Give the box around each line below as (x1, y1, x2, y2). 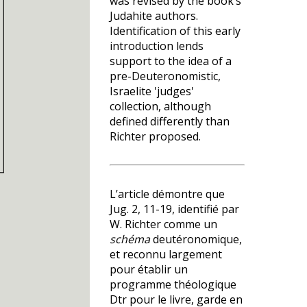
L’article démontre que (110, 186, 225, 201)
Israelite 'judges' (110, 84, 194, 99)
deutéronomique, (150, 232, 242, 247)
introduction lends (110, 38, 204, 53)
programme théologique (110, 277, 236, 292)
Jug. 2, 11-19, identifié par (110, 201, 239, 217)
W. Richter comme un (110, 217, 217, 232)
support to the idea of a (110, 53, 232, 69)
